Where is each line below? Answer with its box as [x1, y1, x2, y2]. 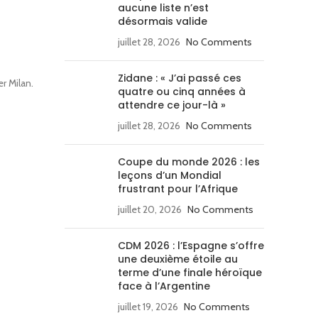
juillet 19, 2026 [118, 300, 178, 313]
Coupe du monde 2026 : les [118, 155, 260, 169]
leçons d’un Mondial [118, 168, 221, 182]
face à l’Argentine [118, 279, 210, 293]
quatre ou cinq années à [118, 84, 246, 99]
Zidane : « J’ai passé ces [118, 71, 241, 85]
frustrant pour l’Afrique [118, 182, 238, 196]
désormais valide [118, 14, 207, 28]
